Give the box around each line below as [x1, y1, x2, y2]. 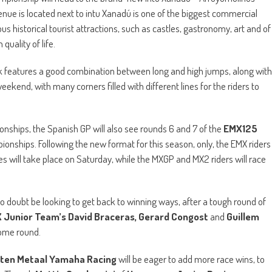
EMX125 [223, 121, 257, 135]
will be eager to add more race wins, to [117, 252, 265, 265]
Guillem [226, 209, 259, 223]
